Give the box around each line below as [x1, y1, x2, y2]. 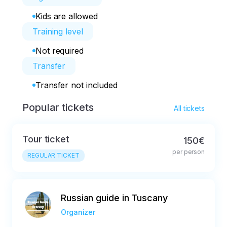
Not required [35, 46, 84, 56]
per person [172, 148, 205, 156]
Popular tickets [22, 101, 94, 113]
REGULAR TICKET [27, 152, 80, 159]
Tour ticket [22, 134, 69, 144]
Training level [32, 26, 83, 36]
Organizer [61, 208, 96, 216]
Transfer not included [35, 80, 118, 90]
